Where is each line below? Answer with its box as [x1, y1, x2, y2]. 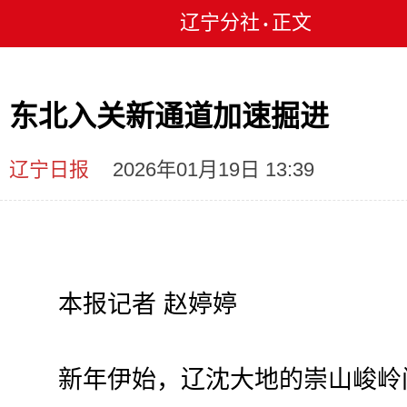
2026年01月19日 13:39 [113, 158, 314, 181]
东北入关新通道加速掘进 [9, 100, 329, 133]
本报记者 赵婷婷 [9, 291, 237, 318]
